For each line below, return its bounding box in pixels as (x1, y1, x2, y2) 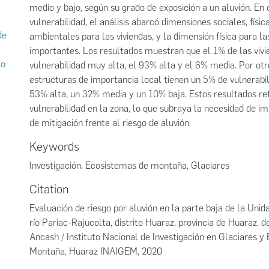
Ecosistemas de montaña (85, 160, 187, 171)
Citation (29, 182, 69, 196)
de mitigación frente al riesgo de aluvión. (29, 117, 191, 128)
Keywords (29, 139, 79, 154)
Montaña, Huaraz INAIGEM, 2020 (29, 246, 162, 257)
